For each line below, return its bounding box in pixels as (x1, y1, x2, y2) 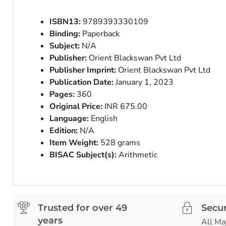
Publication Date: (49, 77, 114, 88)
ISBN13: (49, 16, 83, 28)
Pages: (49, 89, 75, 100)
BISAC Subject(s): (49, 149, 119, 161)
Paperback (82, 28, 120, 40)
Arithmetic (119, 149, 157, 161)
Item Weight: (49, 137, 100, 149)
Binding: (49, 28, 82, 40)
